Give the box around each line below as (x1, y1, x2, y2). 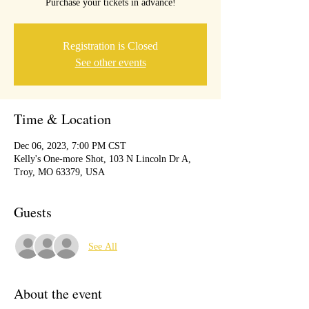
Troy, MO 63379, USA (14, 167, 105, 177)
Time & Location (14, 110, 111, 128)
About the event (14, 284, 102, 303)
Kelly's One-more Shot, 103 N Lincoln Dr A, (14, 154, 191, 164)
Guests (14, 203, 52, 221)
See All (88, 241, 117, 252)
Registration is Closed (63, 40, 158, 52)
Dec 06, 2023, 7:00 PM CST (14, 141, 126, 151)
